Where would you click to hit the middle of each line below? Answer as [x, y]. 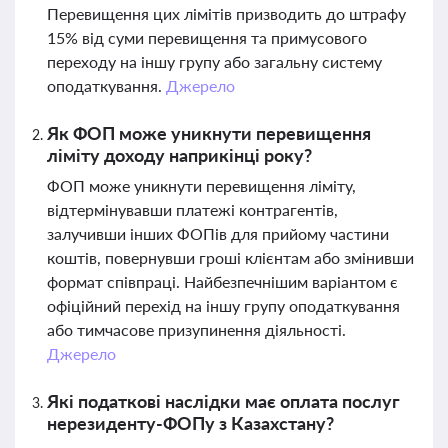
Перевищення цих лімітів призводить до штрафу [226, 13]
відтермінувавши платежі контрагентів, [192, 209]
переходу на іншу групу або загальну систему [214, 61]
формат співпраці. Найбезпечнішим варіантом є [222, 281]
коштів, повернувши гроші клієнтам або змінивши [230, 257]
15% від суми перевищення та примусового [207, 37]
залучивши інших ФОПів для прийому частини [218, 233]
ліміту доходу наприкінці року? [179, 155]
